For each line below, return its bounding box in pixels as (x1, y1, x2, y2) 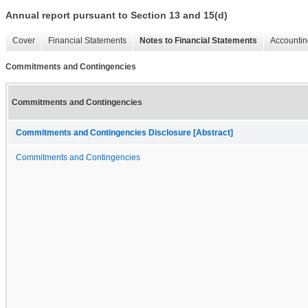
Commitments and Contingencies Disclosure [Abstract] (16, 128, 233, 137)
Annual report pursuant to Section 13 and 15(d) (5, 10, 228, 21)
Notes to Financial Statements (140, 36, 257, 46)
